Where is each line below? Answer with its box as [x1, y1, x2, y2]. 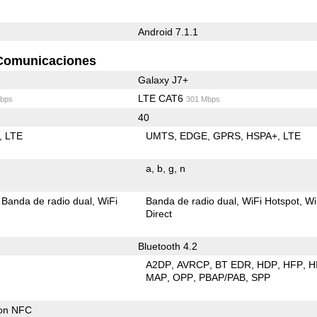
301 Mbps [185, 94, 220, 103]
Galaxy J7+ [137, 74, 188, 86]
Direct [146, 207, 173, 219]
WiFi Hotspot [242, 195, 300, 207]
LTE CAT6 [137, 92, 186, 104]
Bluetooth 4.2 [137, 240, 197, 252]
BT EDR [215, 258, 252, 270]
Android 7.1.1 [137, 25, 198, 38]
